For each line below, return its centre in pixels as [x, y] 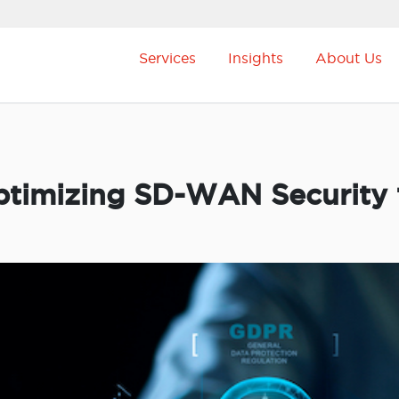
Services [167, 58]
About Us [349, 58]
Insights [256, 58]
